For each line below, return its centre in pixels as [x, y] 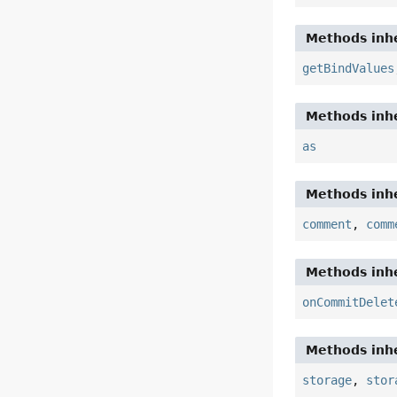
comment [327, 225]
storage [327, 381]
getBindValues [349, 69]
